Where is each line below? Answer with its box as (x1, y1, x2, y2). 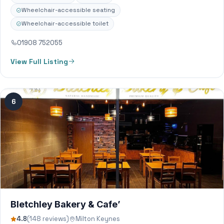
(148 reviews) (27, 214, 69, 223)
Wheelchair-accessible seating (21, 6, 115, 14)
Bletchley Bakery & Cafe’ (10, 199, 120, 209)
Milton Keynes (75, 214, 120, 223)
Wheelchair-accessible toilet (21, 19, 108, 27)
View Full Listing (10, 57, 68, 66)
